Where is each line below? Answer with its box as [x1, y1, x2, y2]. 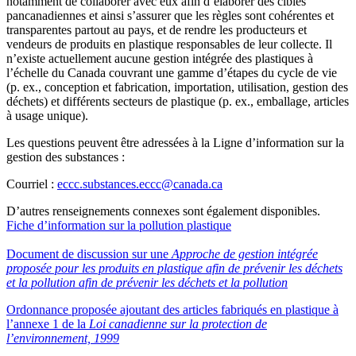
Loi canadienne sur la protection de [89, 317, 267, 331]
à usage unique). [6, 109, 88, 123]
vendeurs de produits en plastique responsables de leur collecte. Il [6, 37, 332, 52]
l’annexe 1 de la [6, 317, 89, 331]
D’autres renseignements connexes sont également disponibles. [6, 204, 320, 219]
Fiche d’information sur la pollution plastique [6, 219, 231, 233]
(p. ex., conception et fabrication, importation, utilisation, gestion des [6, 80, 348, 95]
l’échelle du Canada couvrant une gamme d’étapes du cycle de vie [6, 66, 337, 80]
